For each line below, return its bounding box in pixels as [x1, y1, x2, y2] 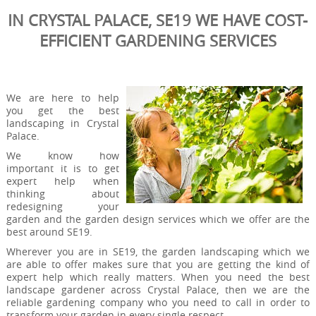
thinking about [6, 186, 120, 200]
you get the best [6, 103, 120, 117]
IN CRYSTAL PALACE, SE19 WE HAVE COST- [8, 9, 308, 30]
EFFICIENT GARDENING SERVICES [39, 30, 276, 51]
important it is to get [6, 161, 120, 175]
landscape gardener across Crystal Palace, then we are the [6, 282, 310, 296]
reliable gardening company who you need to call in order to [6, 295, 310, 309]
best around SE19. [6, 224, 92, 238]
